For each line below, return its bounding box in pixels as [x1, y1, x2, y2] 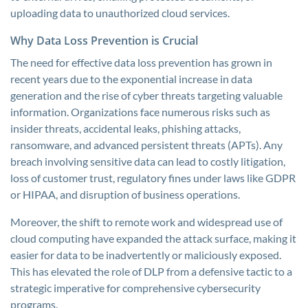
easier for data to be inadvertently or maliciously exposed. [10, 248, 281, 261]
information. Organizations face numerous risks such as [10, 105, 270, 118]
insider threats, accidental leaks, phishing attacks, [10, 122, 241, 135]
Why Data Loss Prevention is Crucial [10, 33, 198, 48]
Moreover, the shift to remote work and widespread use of [10, 215, 283, 228]
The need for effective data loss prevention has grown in [10, 56, 272, 69]
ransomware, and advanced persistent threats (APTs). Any [10, 138, 283, 151]
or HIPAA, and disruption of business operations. [10, 188, 240, 201]
